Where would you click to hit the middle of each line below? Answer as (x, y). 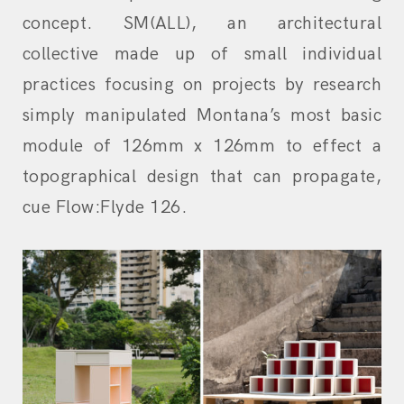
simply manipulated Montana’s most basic (202, 116)
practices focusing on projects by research (202, 85)
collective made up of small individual (202, 55)
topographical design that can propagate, (202, 177)
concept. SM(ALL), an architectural (202, 24)
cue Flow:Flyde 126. (105, 208)
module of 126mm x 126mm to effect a (202, 147)
